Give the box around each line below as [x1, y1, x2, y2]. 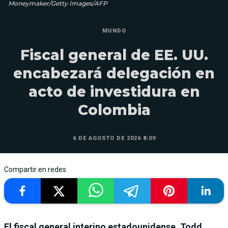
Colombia [77, 101, 151, 119]
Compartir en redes [4, 165, 66, 174]
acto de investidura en [28, 83, 200, 101]
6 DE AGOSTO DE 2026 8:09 [72, 135, 156, 142]
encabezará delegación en [13, 65, 215, 82]
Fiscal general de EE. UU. [20, 46, 208, 64]
